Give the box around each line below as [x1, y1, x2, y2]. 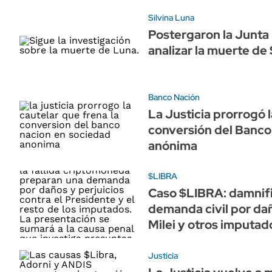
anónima [148, 137, 197, 154]
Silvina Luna [148, 12, 194, 23]
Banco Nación [148, 91, 200, 103]
